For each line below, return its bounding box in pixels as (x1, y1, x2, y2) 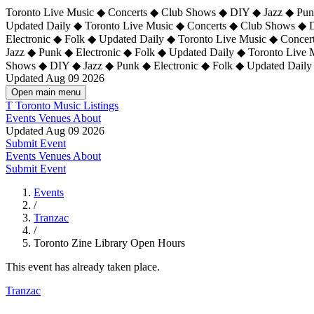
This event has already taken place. (6, 261, 160, 273)
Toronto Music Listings (15, 100, 118, 111)
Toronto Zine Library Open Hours (34, 237, 185, 249)
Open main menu (11, 87, 81, 97)
